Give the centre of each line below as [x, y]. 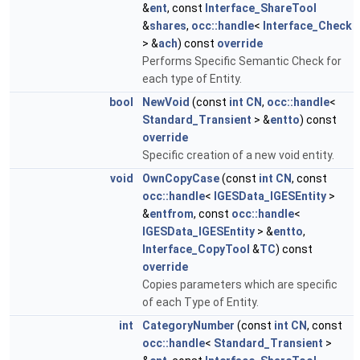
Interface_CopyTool [196, 249]
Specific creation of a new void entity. [238, 155]
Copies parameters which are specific [240, 284]
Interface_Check [307, 26]
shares [168, 26]
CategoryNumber [188, 325]
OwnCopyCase [181, 178]
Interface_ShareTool [261, 8]
